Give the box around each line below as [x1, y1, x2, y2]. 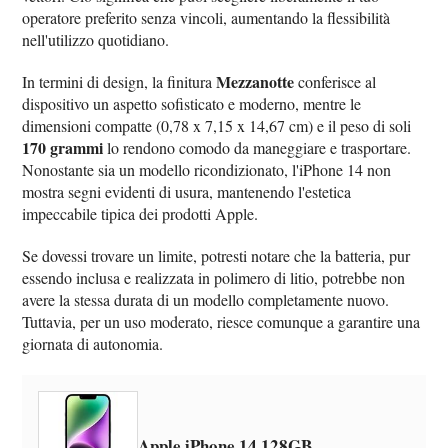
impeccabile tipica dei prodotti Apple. [22, 202, 259, 224]
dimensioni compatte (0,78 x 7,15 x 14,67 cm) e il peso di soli [22, 114, 412, 136]
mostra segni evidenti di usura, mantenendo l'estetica [22, 180, 352, 202]
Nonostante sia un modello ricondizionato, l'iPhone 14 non [22, 158, 392, 180]
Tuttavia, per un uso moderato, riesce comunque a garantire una [22, 310, 421, 332]
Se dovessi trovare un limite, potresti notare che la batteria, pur [22, 244, 411, 266]
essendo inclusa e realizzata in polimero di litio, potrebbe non [22, 266, 406, 288]
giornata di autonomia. [22, 332, 164, 354]
